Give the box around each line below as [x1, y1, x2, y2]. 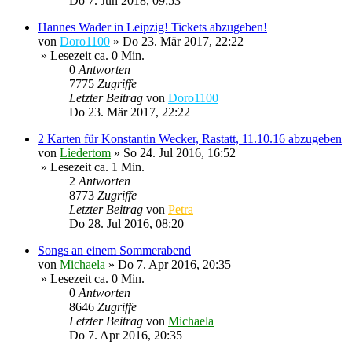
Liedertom [60, 146, 111, 160]
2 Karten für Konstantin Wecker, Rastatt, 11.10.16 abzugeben [38, 132, 342, 146]
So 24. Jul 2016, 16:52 [123, 146, 236, 160]
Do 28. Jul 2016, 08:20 [69, 217, 184, 231]
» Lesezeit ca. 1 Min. [38, 160, 145, 174]
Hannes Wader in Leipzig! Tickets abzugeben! [38, 20, 267, 35]
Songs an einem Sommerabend [38, 244, 191, 258]
